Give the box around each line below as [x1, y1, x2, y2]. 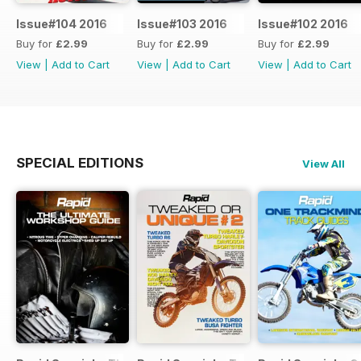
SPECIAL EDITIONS [16, 155, 143, 172]
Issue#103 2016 [137, 17, 227, 31]
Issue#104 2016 [16, 17, 107, 31]
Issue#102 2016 [258, 17, 348, 31]
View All [302, 157, 345, 171]
